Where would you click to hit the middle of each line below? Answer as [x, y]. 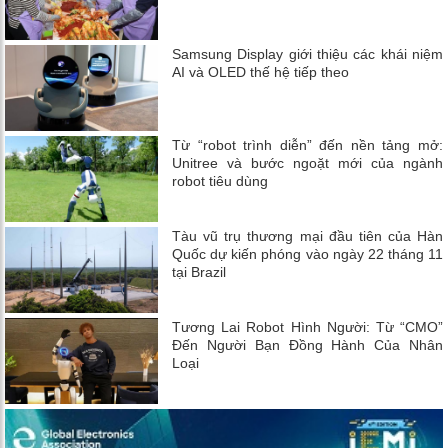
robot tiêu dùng [220, 180]
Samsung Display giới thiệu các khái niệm [307, 53]
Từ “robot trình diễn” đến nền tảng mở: [307, 144]
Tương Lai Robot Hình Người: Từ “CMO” [307, 326]
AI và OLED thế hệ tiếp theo [261, 71]
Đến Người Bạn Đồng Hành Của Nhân [307, 344]
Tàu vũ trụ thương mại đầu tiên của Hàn [307, 235]
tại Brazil [199, 271]
